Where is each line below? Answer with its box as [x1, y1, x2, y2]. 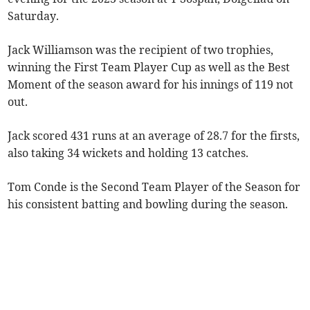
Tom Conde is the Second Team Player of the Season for [8, 180, 301, 194]
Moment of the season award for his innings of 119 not [8, 77, 294, 92]
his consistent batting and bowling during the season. [8, 197, 289, 212]
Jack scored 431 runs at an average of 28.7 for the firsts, [8, 129, 300, 143]
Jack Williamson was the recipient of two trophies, [8, 43, 274, 57]
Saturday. [8, 9, 60, 24]
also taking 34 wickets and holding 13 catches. [8, 146, 249, 161]
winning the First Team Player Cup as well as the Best [8, 60, 291, 75]
